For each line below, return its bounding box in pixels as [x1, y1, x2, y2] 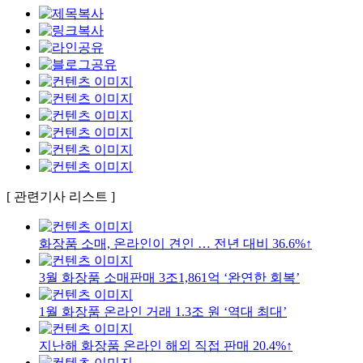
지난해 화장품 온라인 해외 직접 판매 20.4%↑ [39, 338, 293, 352]
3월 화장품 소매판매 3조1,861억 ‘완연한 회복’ [39, 270, 300, 284]
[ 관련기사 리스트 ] [6, 189, 115, 203]
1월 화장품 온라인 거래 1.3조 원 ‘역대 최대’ [39, 304, 287, 318]
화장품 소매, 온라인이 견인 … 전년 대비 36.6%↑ [39, 236, 312, 250]
